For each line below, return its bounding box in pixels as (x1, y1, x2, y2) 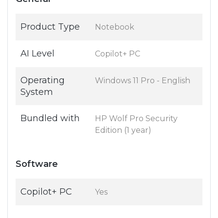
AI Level (20, 48, 54, 59)
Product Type (20, 21, 80, 33)
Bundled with (20, 113, 80, 124)
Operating (20, 75, 65, 86)
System (20, 87, 53, 98)
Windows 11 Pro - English (95, 76, 190, 86)
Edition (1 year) (95, 126, 151, 135)
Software (16, 159, 58, 170)
